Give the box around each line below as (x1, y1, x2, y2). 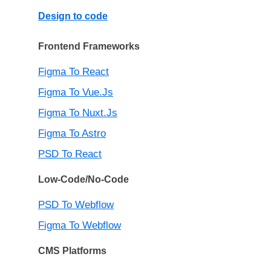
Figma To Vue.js (38, 87, 113, 99)
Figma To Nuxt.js (38, 107, 117, 119)
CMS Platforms (38, 246, 106, 256)
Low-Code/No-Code (38, 174, 129, 185)
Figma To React (38, 66, 109, 78)
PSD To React (38, 148, 102, 160)
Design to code (38, 11, 108, 22)
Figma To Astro (38, 128, 106, 140)
